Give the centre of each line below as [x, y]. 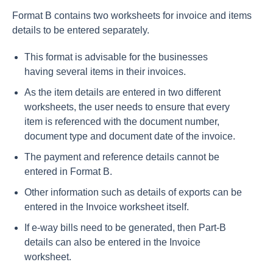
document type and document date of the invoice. [130, 136]
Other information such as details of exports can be [133, 192]
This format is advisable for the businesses [116, 57]
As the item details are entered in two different [122, 92]
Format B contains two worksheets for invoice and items [132, 15]
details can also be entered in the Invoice [112, 242]
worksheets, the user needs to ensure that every [127, 107]
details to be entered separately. [81, 30]
